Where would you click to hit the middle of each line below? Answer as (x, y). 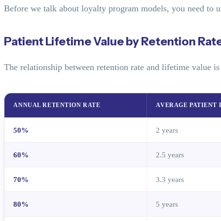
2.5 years (170, 155)
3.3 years (170, 180)
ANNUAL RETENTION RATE (57, 105)
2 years (167, 130)
